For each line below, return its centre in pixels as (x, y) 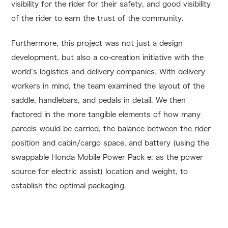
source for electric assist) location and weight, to (100, 172)
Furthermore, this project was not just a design (97, 44)
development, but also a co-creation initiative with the (108, 58)
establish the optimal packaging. (69, 186)
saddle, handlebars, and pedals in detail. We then (99, 101)
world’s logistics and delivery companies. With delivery (108, 72)
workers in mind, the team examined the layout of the (108, 86)
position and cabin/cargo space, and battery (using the (110, 143)
